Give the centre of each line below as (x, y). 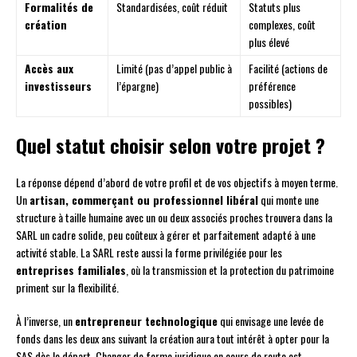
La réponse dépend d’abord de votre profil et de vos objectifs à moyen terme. (177, 182)
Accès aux (49, 68)
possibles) (270, 103)
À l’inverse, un (45, 320)
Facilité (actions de (288, 68)
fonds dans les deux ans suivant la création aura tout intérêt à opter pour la (173, 338)
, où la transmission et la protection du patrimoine (230, 269)
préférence (272, 85)
